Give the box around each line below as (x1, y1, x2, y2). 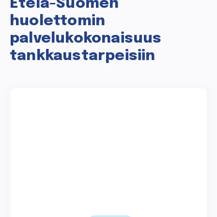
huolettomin (10, 14, 106, 29)
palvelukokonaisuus (10, 31, 162, 46)
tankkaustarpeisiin (10, 48, 155, 64)
